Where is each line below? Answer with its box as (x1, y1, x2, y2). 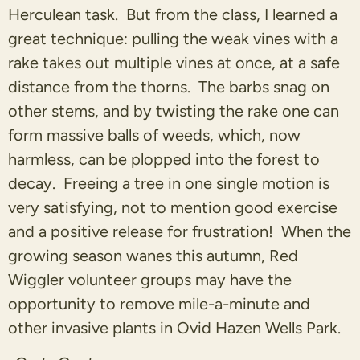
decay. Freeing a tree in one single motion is (8, 174, 329, 194)
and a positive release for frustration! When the (8, 222, 351, 242)
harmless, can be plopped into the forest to (8, 149, 320, 170)
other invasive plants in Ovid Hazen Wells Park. (8, 318, 341, 338)
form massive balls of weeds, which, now (8, 125, 301, 145)
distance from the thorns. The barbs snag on (8, 77, 329, 97)
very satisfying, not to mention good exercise (8, 198, 337, 218)
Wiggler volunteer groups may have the (8, 270, 292, 290)
